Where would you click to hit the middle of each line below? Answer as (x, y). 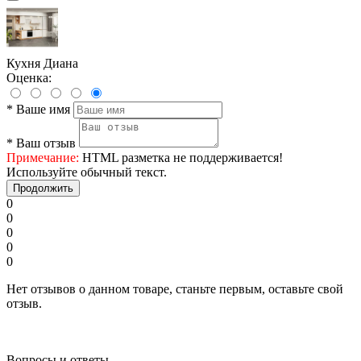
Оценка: (29, 78)
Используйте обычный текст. (87, 172)
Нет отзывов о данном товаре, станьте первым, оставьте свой (175, 289)
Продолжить (43, 189)
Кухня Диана (42, 64)
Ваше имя (43, 110)
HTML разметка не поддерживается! (181, 158)
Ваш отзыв (46, 143)
